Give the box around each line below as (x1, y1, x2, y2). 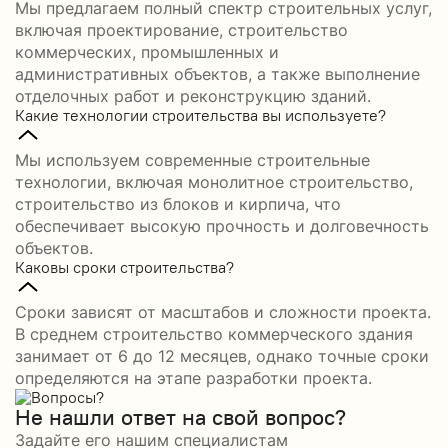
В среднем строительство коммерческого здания (15, 323, 413, 344)
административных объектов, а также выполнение (15, 63, 420, 84)
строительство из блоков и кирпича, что (15, 193, 341, 214)
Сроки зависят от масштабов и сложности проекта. (15, 301, 431, 322)
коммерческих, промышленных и (15, 41, 279, 62)
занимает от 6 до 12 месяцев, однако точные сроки (15, 345, 429, 366)
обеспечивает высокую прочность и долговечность (15, 215, 429, 236)
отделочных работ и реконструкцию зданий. (15, 85, 371, 106)
